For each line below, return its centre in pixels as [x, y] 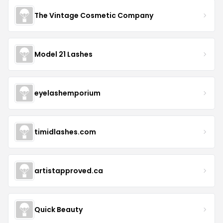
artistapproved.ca [69, 170]
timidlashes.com [65, 132]
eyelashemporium [67, 93]
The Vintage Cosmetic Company [94, 15]
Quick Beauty [58, 209]
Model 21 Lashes [63, 54]
